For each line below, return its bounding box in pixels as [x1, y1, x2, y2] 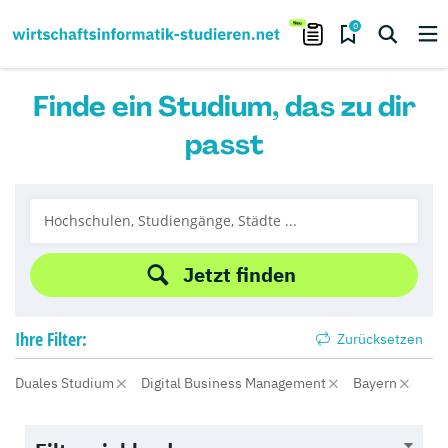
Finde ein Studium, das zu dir [32, 88, 416, 125]
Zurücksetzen [334, 330, 423, 348]
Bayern [353, 374, 400, 392]
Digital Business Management [141, 374, 329, 392]
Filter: [47, 327, 87, 351]
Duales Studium [15, 374, 117, 392]
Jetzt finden [182, 261, 296, 288]
